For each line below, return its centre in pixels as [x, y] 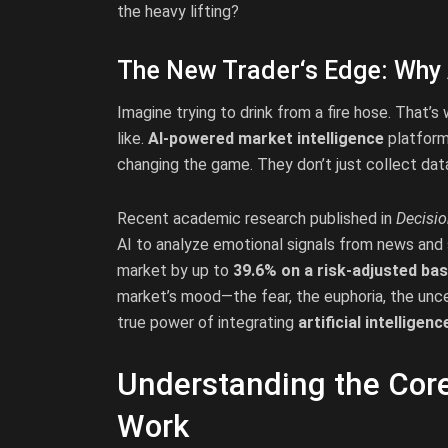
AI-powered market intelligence [266, 139]
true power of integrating [207, 323]
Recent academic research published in [256, 219]
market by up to [175, 271]
